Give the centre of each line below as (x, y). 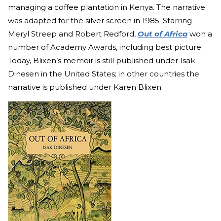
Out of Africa (163, 34)
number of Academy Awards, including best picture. (105, 47)
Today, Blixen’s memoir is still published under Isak (101, 60)
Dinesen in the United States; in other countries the (104, 74)
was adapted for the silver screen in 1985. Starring (100, 20)
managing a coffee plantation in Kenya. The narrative (107, 7)
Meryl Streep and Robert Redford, (73, 34)
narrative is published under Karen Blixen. (86, 87)
